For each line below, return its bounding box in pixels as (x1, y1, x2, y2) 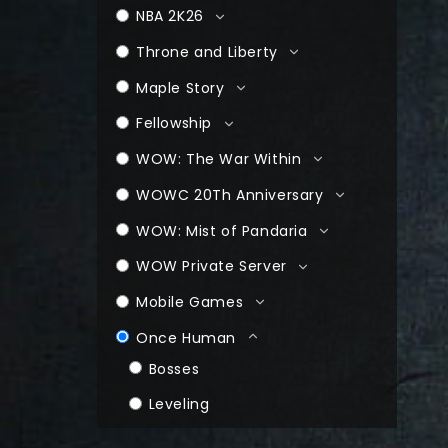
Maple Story (136, 77, 225, 98)
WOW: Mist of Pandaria (136, 220, 308, 241)
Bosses (148, 358, 200, 379)
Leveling (148, 394, 210, 414)
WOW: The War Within (136, 148, 302, 169)
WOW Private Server (136, 256, 287, 277)
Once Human (136, 327, 236, 348)
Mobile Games (136, 291, 244, 312)
